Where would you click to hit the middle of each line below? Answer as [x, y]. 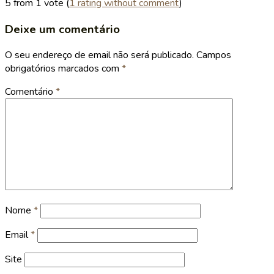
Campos [214, 55]
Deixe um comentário [62, 29]
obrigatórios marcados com [63, 69]
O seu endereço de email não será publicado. [99, 55]
